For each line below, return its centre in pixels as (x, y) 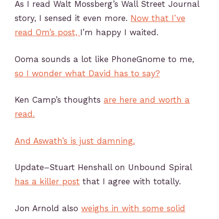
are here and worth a (147, 100)
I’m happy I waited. (119, 32)
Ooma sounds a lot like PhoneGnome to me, (104, 59)
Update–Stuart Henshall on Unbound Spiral (103, 167)
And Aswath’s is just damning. (75, 141)
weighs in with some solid (133, 208)
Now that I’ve (158, 18)
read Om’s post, (47, 32)
